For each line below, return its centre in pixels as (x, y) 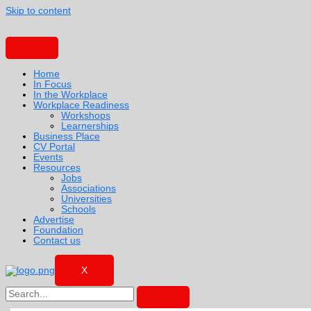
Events (48, 157)
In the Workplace (70, 94)
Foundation (58, 230)
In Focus (52, 84)
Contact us (57, 240)
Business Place (67, 136)
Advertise (54, 219)
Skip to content (38, 11)
